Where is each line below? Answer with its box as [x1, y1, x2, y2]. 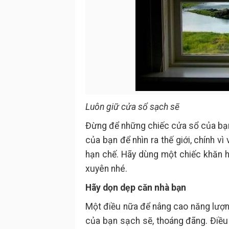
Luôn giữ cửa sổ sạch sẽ [85, 102, 179, 112]
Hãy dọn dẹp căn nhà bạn [85, 182, 186, 193]
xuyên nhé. [85, 164, 127, 174]
